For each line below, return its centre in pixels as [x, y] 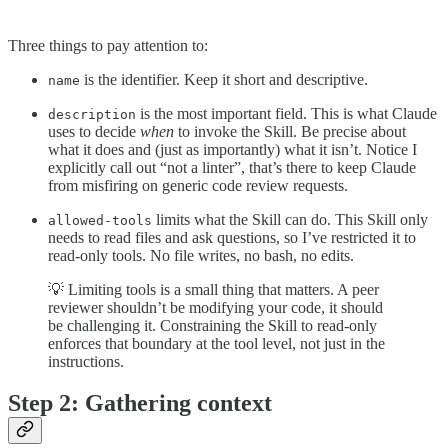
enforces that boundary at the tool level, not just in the [216, 343]
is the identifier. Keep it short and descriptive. [224, 79]
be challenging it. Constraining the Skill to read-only [212, 325]
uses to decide [94, 131]
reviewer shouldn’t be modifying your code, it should [215, 307]
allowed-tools [100, 220]
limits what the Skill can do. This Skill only [290, 219]
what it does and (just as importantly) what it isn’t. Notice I [232, 149]
